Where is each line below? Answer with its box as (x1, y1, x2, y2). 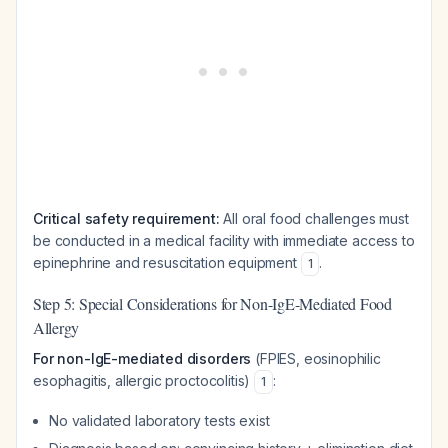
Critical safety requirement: (33, 210, 220, 227)
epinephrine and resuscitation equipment (33, 254, 301, 271)
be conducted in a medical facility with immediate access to (33, 232, 415, 249)
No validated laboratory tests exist (49, 412, 270, 429)
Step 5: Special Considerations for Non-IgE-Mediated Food (33, 293, 392, 314)
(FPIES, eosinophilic (251, 350, 381, 367)
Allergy (33, 317, 80, 338)
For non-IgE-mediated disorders (33, 350, 252, 367)
